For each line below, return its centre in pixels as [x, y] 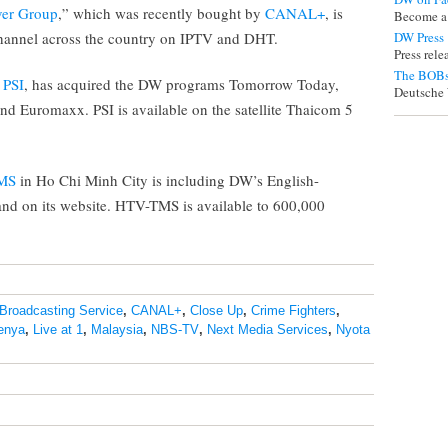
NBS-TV [175, 329]
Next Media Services [267, 329]
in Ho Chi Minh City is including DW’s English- [167, 180]
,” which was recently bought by [161, 13]
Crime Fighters [293, 310]
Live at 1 [58, 329]
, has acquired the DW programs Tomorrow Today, [181, 84]
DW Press [419, 37]
